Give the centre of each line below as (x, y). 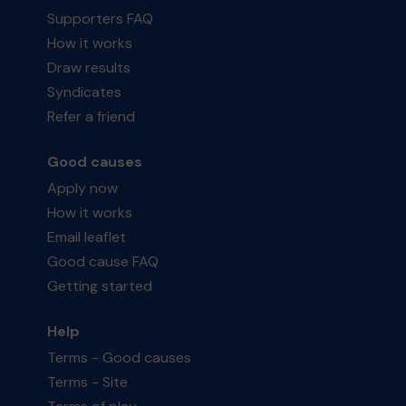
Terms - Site (88, 382)
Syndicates (85, 92)
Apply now (83, 188)
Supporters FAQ (101, 19)
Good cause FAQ (103, 261)
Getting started (100, 286)
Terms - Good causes (120, 358)
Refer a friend (92, 116)
